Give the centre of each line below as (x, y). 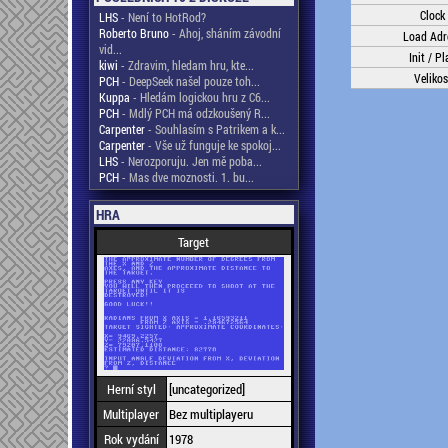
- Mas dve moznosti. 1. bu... (186, 177)
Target (193, 242)
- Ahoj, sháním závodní (224, 33)
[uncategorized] (206, 389)
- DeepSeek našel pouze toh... (189, 81)
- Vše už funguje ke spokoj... (212, 145)
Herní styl (131, 389)
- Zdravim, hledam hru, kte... (185, 65)
